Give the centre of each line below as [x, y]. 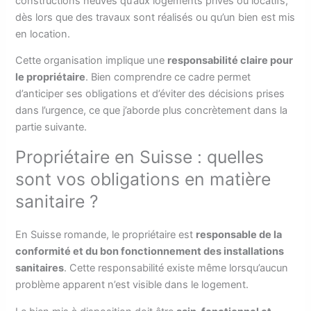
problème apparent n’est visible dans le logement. [132, 285]
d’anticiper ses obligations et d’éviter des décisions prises [150, 94]
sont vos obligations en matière [143, 179]
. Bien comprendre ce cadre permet [168, 77]
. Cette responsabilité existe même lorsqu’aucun [176, 268]
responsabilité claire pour [230, 61]
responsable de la [239, 235]
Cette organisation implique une [92, 61]
